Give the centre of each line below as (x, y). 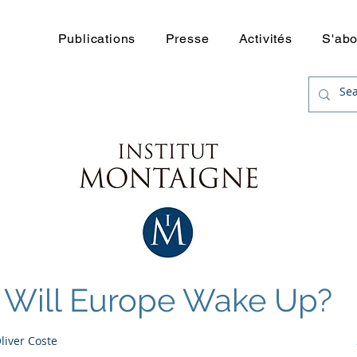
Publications (97, 39)
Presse (187, 39)
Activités (265, 39)
